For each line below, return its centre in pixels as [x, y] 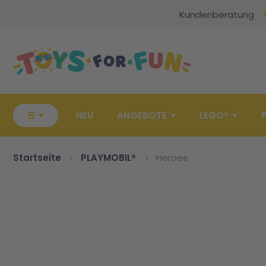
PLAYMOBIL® [109, 158]
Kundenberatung [216, 14]
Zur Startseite [34, 32]
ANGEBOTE [142, 115]
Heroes [172, 158]
